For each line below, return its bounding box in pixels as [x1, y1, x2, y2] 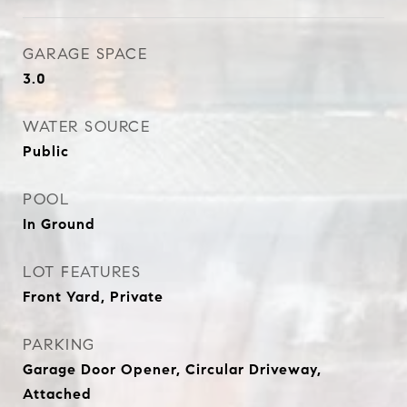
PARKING [23, 335, 95, 354]
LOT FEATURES [23, 263, 141, 282]
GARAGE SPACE [23, 45, 147, 64]
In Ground [23, 215, 95, 233]
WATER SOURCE [23, 117, 150, 136]
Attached [23, 385, 92, 402]
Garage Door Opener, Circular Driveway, [23, 361, 322, 378]
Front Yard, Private [23, 288, 164, 305]
